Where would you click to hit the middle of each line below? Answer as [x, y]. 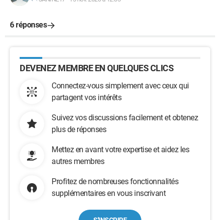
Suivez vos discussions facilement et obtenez [125, 118]
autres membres [78, 161]
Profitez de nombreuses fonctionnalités [115, 181]
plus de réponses [79, 129]
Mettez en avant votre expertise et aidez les [120, 150]
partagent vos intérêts [86, 97]
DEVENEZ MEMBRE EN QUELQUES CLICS [96, 68]
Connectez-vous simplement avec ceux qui [120, 86]
